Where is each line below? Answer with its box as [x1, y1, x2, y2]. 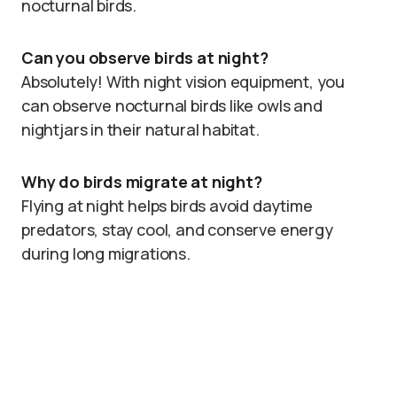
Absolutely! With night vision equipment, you [21, 71, 346, 92]
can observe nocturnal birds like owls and [21, 95, 323, 116]
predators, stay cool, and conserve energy [21, 219, 333, 240]
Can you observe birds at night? [21, 47, 269, 68]
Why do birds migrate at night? [21, 171, 262, 192]
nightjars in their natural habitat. [21, 119, 260, 140]
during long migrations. [21, 243, 191, 264]
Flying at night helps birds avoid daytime [21, 195, 313, 216]
